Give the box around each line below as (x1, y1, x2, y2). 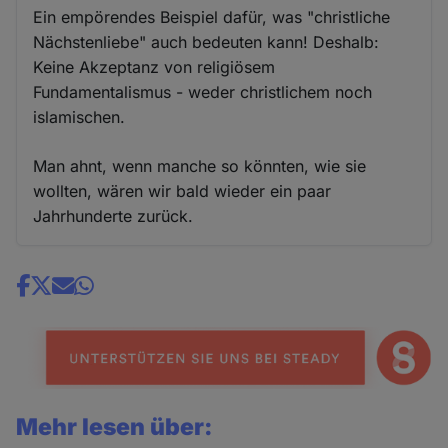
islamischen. (33, 106, 126, 127)
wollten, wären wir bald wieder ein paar (33, 180, 332, 201)
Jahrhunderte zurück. (33, 205, 194, 226)
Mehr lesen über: (16, 413, 214, 442)
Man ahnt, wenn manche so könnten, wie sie (33, 155, 367, 176)
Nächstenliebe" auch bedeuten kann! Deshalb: (33, 31, 380, 52)
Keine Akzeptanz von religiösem (33, 56, 276, 77)
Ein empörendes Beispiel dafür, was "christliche (33, 6, 391, 27)
